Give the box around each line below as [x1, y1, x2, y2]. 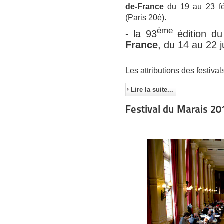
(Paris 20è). [125, 13, 166, 22]
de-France [125, 2, 168, 11]
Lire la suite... [130, 85, 173, 93]
